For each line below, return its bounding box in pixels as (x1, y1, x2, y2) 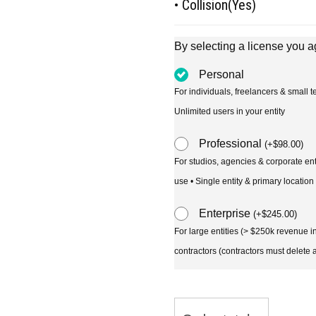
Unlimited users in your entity (174, 107, 286, 116)
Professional (199, 138, 265, 150)
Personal (199, 68, 245, 80)
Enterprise (199, 207, 254, 219)
